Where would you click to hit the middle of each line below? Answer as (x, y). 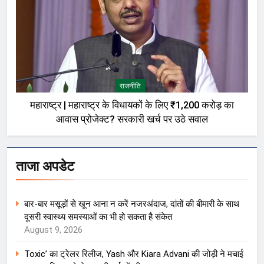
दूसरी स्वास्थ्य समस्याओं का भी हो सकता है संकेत (98, 217)
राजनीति (130, 86)
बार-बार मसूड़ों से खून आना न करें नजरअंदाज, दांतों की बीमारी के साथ (132, 204)
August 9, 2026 (53, 230)
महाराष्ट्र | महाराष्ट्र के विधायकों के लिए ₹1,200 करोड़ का (132, 105)
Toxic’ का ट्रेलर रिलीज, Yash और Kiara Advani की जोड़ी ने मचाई (134, 254)
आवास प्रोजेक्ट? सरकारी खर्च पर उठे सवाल (132, 120)
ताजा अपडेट (45, 166)
